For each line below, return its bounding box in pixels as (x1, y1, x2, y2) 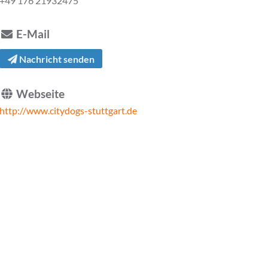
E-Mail (14, 27, 50, 41)
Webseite (14, 87, 65, 101)
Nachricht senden (17, 53, 95, 65)
